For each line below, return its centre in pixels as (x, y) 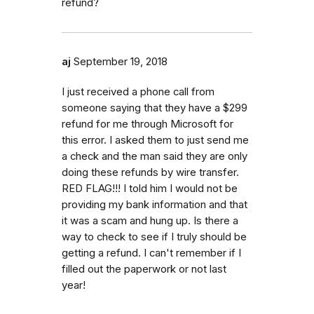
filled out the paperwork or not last (144, 269)
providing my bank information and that (155, 204)
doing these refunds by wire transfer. (150, 172)
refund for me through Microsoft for (148, 124)
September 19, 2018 (121, 61)
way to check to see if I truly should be (154, 237)
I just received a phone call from (138, 91)
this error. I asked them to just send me (155, 140)
